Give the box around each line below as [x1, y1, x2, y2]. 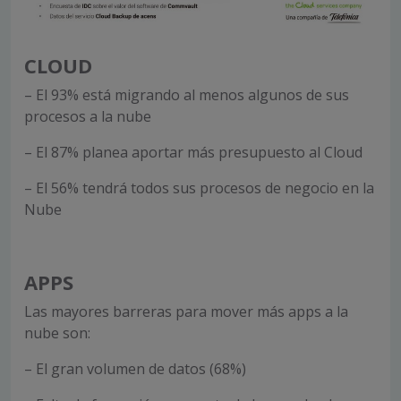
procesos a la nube [24, 107, 151, 127]
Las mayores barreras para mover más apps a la [24, 302, 348, 322]
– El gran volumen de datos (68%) [24, 359, 246, 380]
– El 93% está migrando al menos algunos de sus [24, 85, 349, 106]
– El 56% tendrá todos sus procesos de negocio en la [24, 178, 374, 199]
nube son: [24, 323, 90, 344]
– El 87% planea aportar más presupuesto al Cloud [24, 142, 363, 163]
